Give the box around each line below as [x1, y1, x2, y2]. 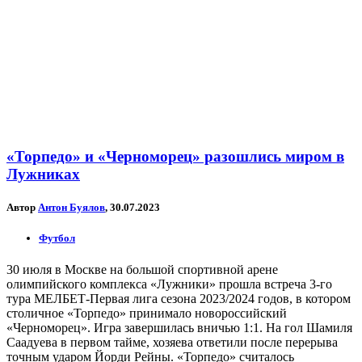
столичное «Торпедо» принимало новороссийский [6, 306, 287, 321]
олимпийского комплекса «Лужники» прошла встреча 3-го [6, 277, 332, 292]
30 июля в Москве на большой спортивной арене [6, 263, 278, 277]
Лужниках [6, 165, 80, 183]
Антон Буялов [38, 200, 105, 213]
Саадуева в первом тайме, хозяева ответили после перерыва [6, 335, 338, 350]
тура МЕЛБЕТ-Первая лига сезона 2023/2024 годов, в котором [6, 292, 351, 306]
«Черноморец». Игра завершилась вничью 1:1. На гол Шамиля [6, 321, 352, 335]
